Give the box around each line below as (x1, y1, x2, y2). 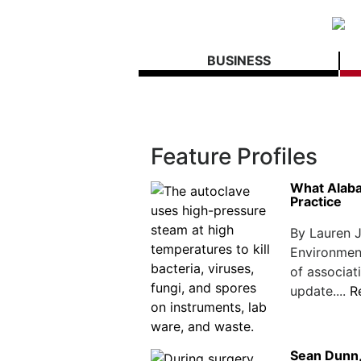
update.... (289, 283, 350, 299)
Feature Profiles (151, 143, 317, 170)
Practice (289, 193, 342, 210)
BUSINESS (206, 52, 271, 68)
